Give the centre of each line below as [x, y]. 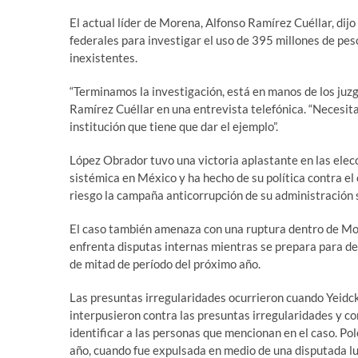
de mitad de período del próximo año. [165, 263]
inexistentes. [103, 57]
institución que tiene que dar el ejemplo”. [174, 126]
